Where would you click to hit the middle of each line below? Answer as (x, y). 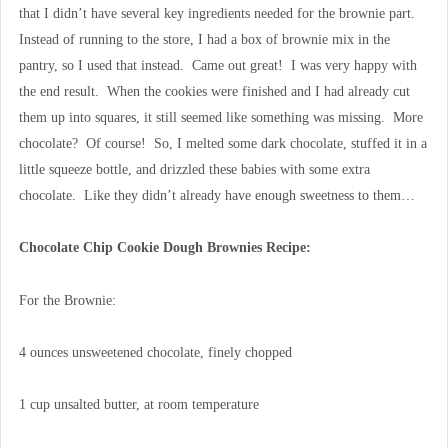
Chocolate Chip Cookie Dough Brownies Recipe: (164, 248)
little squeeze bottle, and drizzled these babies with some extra (194, 170)
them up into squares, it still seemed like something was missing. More (220, 118)
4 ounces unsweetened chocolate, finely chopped (155, 352)
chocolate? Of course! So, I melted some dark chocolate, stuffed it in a (222, 144)
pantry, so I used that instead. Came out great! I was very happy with (217, 66)
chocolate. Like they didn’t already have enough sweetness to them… (216, 196)
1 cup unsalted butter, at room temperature (138, 405)
